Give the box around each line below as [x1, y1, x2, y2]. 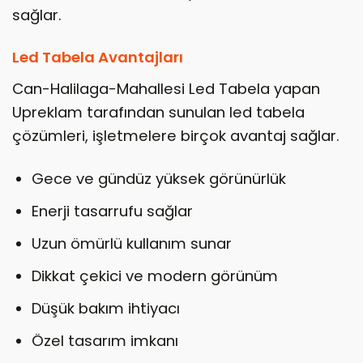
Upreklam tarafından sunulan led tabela [12, 101, 305, 122]
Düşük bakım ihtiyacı [31, 297, 180, 318]
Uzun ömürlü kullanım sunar [31, 233, 232, 254]
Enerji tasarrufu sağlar [31, 200, 193, 221]
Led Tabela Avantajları [12, 47, 183, 68]
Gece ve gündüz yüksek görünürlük [31, 168, 286, 189]
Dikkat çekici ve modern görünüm [31, 265, 278, 286]
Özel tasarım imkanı [31, 330, 178, 351]
